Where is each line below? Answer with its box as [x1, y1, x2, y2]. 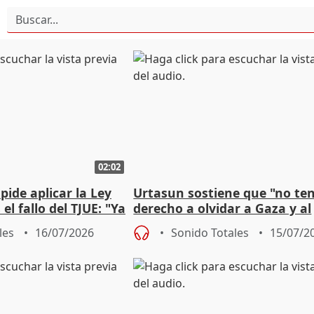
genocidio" [133, 215, 199, 233]
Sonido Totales [171, 225, 250, 241]
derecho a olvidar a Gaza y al [133, 200, 312, 217]
